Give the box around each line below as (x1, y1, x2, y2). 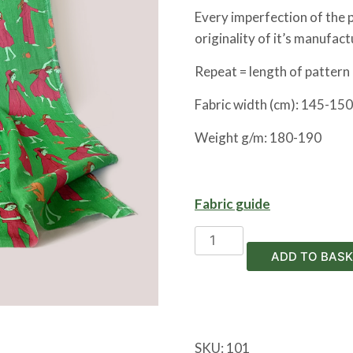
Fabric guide (195, 195, 270, 212)
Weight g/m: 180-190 (195, 128, 321, 146)
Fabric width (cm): (195, 95, 301, 113)
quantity (194, 269, 244, 287)
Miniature (194, 227, 251, 244)
